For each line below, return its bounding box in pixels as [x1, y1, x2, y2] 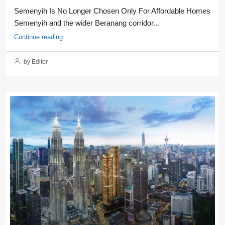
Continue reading [14, 33, 63, 41]
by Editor [22, 58, 48, 65]
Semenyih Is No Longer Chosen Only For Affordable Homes [14, 7, 210, 15]
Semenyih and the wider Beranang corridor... [14, 19, 159, 27]
